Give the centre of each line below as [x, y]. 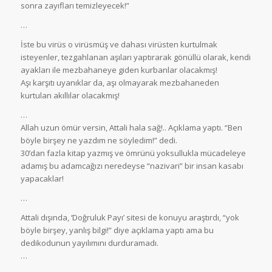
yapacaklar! [42, 179]
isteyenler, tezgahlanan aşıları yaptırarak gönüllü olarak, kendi [135, 57]
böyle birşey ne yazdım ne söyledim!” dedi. [99, 141]
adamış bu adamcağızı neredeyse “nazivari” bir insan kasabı [132, 166]
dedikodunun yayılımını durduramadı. [89, 243]
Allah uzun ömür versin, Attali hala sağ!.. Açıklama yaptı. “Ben [131, 128]
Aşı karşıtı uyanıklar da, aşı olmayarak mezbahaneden [120, 83]
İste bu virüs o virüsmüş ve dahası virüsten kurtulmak [119, 45]
